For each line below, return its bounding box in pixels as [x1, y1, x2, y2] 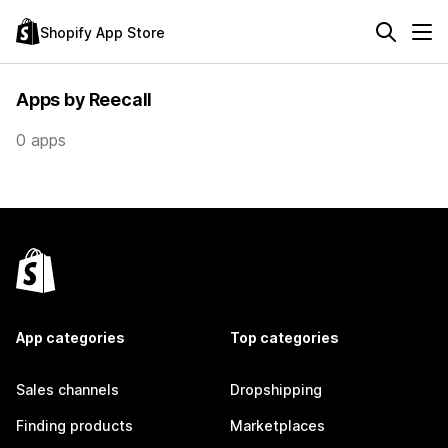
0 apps [16, 130, 66, 150]
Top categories [230, 329, 339, 346]
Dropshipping [230, 381, 322, 398]
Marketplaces [230, 417, 325, 434]
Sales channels [16, 381, 119, 398]
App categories [16, 329, 125, 346]
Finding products [16, 417, 133, 434]
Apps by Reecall [16, 89, 153, 110]
